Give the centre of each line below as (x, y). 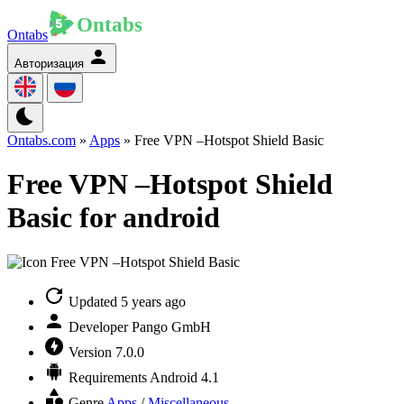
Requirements (108, 377)
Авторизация (49, 64)
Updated (93, 301)
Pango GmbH (171, 326)
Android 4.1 (184, 377)
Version (90, 352)
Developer (98, 326)
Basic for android (114, 218)
